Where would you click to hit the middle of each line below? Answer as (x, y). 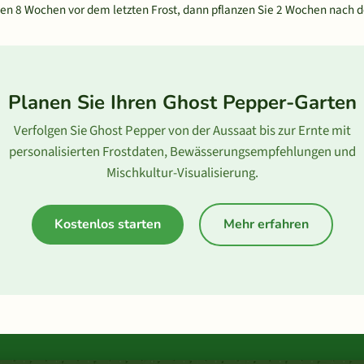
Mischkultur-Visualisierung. (182, 173)
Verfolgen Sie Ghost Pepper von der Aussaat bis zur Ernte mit (182, 131)
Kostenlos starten (107, 224)
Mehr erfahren (266, 224)
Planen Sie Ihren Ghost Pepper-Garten (182, 102)
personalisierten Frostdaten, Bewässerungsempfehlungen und (182, 152)
